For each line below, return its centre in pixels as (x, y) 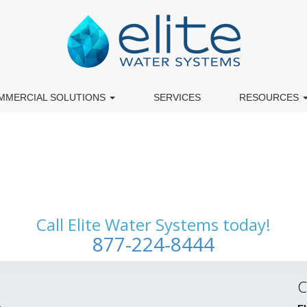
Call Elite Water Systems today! (153, 224)
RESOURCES (270, 97)
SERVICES (177, 97)
